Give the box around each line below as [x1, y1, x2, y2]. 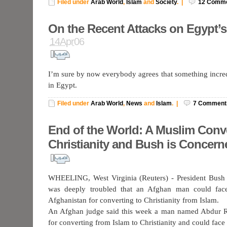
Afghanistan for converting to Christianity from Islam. [48, 196, 219, 204]
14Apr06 [50, 36, 84, 47]
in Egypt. [48, 81, 77, 89]
